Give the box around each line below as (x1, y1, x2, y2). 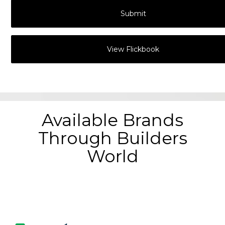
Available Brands (42, 109, 183, 130)
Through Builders (38, 127, 187, 148)
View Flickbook (107, 45, 159, 54)
